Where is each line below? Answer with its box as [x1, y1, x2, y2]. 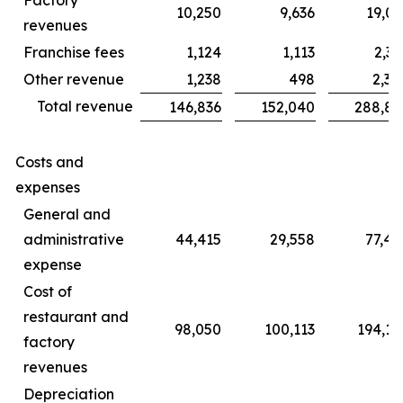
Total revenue [37, 96, 133, 115]
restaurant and [23, 307, 129, 326]
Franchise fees [23, 42, 124, 61]
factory [23, 332, 75, 351]
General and [23, 204, 111, 223]
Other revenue [23, 69, 124, 88]
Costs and [15, 152, 84, 171]
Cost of [23, 282, 72, 300]
